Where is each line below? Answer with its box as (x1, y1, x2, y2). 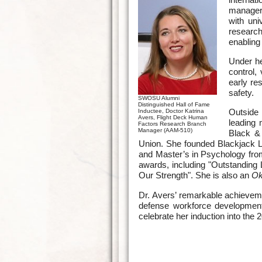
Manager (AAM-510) (138, 126, 193, 133)
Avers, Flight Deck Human (138, 113, 208, 120)
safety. (229, 88, 254, 98)
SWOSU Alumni (138, 94, 180, 101)
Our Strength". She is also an (139, 170, 252, 181)
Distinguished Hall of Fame (138, 101, 211, 108)
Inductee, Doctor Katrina (138, 107, 205, 114)
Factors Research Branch (138, 120, 207, 127)
